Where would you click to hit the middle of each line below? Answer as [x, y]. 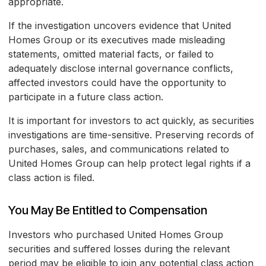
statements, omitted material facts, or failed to [111, 54]
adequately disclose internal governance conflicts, [121, 69]
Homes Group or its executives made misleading [117, 40]
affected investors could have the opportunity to [117, 83]
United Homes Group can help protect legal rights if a [129, 164]
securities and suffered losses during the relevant [119, 249]
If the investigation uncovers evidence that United [120, 26]
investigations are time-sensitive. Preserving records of [131, 135]
